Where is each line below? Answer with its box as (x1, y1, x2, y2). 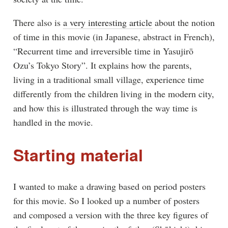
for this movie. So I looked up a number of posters (13, 194, 199, 207)
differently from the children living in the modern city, (13, 87, 214, 100)
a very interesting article (63, 16, 152, 28)
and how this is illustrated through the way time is (13, 101, 197, 114)
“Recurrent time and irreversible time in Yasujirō (13, 44, 193, 57)
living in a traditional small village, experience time (13, 73, 204, 85)
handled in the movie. (13, 116, 93, 128)
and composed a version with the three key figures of (13, 209, 208, 221)
